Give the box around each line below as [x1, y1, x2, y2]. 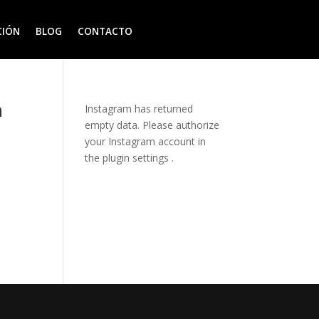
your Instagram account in [85, 135, 206, 149]
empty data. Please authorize [85, 118, 220, 132]
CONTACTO [78, 25, 133, 38]
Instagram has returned [85, 102, 194, 116]
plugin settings [103, 151, 172, 165]
